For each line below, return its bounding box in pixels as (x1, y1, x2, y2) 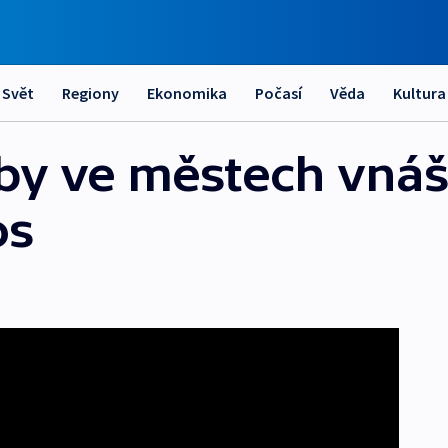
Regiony (62, 83, 119, 103)
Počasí (255, 83, 302, 103)
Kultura (393, 83, 446, 103)
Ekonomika (147, 83, 227, 103)
